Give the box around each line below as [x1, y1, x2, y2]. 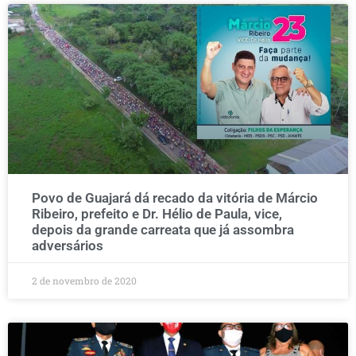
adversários [32, 238, 103, 253]
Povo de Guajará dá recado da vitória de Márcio [32, 190, 318, 206]
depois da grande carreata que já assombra [32, 222, 294, 238]
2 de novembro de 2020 [32, 274, 137, 287]
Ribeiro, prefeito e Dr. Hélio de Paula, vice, [32, 206, 282, 222]
